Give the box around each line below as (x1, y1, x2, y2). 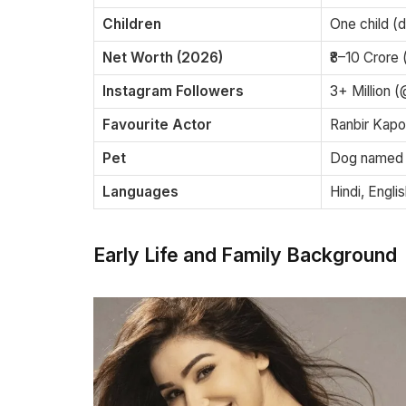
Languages (102, 183, 179, 201)
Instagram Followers (102, 82, 244, 101)
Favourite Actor (102, 116, 212, 134)
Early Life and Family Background (93, 243, 397, 267)
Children (102, 15, 161, 34)
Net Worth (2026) (102, 49, 223, 67)
